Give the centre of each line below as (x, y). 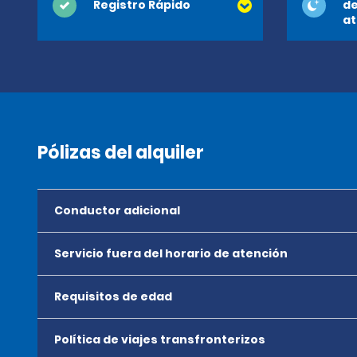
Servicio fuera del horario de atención (171, 253)
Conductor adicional (117, 210)
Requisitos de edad (113, 296)
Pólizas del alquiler (121, 153)
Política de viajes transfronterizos (160, 339)
